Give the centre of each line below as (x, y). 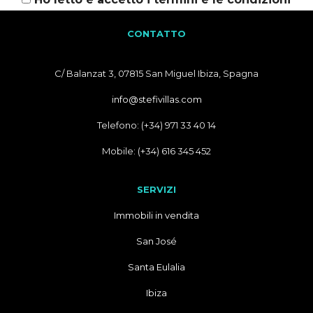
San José (156, 241)
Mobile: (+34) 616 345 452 (156, 151)
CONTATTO (156, 33)
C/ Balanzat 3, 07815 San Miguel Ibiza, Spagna (156, 73)
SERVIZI (156, 189)
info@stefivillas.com (156, 99)
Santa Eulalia (156, 267)
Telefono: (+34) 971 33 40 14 (156, 125)
